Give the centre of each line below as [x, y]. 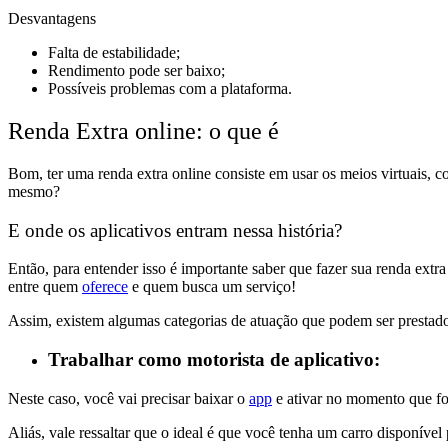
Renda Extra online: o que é [143, 130]
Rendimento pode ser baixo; [136, 71]
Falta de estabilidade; [114, 53]
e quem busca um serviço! [212, 287]
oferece [105, 287]
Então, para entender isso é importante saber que [162, 269]
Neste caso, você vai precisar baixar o [128, 398]
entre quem [45, 287]
